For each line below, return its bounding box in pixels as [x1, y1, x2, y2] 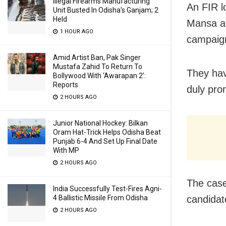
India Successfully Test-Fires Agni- [53, 185, 162, 193]
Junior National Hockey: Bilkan [53, 119, 148, 127]
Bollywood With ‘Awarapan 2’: [53, 72, 146, 80]
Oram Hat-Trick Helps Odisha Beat [53, 128, 161, 136]
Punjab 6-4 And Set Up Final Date [53, 137, 157, 145]
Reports [53, 81, 78, 89]
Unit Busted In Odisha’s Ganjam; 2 [53, 6, 158, 14]
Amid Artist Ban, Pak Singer [53, 53, 141, 62]
